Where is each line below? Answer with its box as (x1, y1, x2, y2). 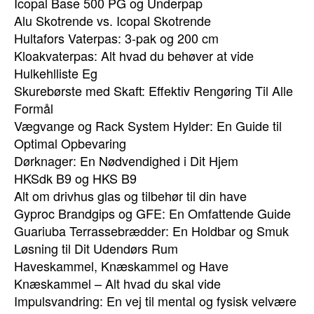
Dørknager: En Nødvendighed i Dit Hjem (14, 151, 238, 170)
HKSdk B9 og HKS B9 (14, 169, 137, 187)
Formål (14, 99, 53, 117)
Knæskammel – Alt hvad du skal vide (14, 274, 221, 292)
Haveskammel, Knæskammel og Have (14, 257, 228, 275)
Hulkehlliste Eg (14, 64, 97, 82)
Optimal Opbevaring (14, 134, 126, 152)
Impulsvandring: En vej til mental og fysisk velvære (14, 292, 296, 310)
